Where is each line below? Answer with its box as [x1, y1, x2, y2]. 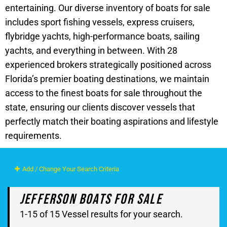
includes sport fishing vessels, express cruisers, [5, 16, 195, 27]
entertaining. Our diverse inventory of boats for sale [5, 2, 210, 13]
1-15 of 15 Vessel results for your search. [20, 208, 183, 219]
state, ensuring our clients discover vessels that [5, 101, 195, 112]
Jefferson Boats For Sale [20, 191, 162, 208]
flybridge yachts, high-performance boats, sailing [5, 30, 200, 42]
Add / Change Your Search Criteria [21, 165, 119, 173]
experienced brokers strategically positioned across [5, 59, 211, 70]
